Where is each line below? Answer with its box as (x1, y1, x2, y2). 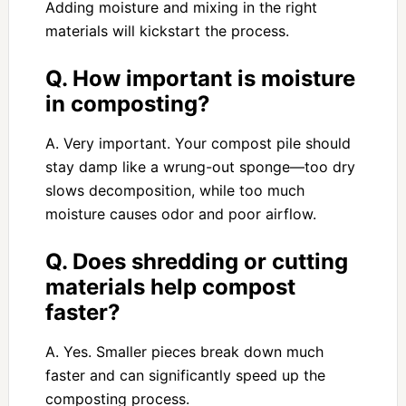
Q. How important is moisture (44, 65, 355, 92)
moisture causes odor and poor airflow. (44, 205, 316, 224)
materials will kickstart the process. (44, 22, 289, 41)
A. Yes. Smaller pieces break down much (44, 343, 324, 362)
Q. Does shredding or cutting (44, 248, 348, 275)
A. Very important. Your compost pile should (44, 134, 351, 153)
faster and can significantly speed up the (44, 366, 325, 385)
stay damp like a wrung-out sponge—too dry (44, 158, 355, 177)
